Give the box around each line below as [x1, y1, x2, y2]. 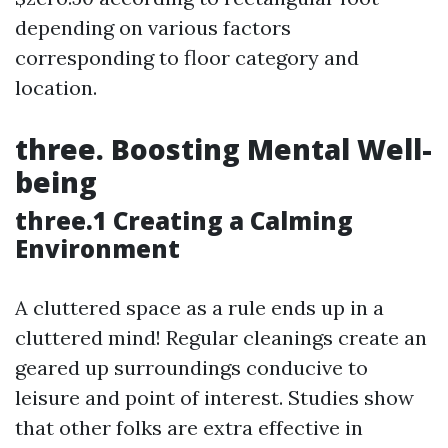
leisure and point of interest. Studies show [15, 385, 414, 410]
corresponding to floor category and [15, 45, 359, 70]
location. [15, 75, 97, 100]
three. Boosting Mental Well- [15, 130, 432, 168]
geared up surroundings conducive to [15, 355, 368, 380]
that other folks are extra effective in [15, 415, 363, 440]
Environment [15, 232, 180, 265]
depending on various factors [15, 15, 291, 40]
